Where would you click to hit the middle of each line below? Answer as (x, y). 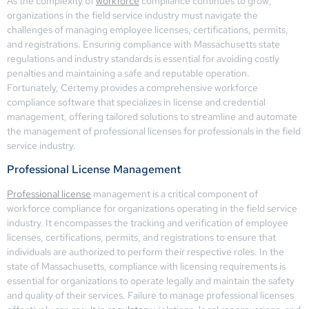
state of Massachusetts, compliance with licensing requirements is (146, 267)
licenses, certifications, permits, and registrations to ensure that (141, 238)
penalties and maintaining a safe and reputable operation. (128, 73)
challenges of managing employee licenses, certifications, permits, (148, 30)
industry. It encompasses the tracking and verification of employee (148, 223)
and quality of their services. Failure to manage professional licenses (150, 296)
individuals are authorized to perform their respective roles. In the (146, 252)
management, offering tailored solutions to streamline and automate (152, 117)
